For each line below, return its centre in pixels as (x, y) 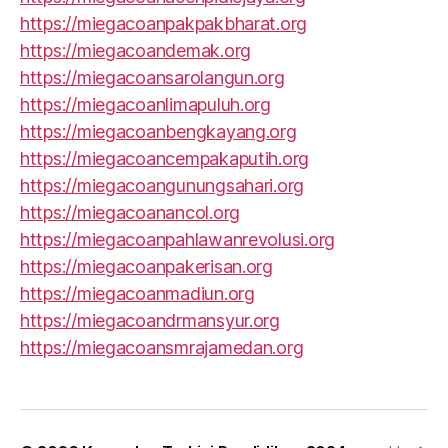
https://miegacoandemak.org (135, 50)
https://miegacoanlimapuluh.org (145, 104)
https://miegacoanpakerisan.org (146, 266)
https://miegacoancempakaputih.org (165, 158)
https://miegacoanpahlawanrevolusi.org (178, 239)
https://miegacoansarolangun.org (152, 77)
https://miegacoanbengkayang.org (158, 131)
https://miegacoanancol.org (130, 212)
